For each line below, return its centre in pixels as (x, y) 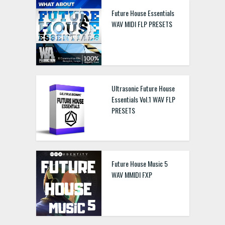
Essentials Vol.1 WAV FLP (143, 99)
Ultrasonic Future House (143, 88)
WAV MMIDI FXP (132, 175)
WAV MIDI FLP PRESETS (142, 24)
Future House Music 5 (139, 163)
